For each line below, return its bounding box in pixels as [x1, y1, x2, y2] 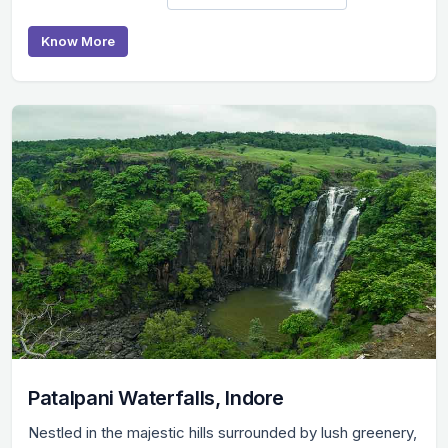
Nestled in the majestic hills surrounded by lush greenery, [28, 422, 417, 442]
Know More [41, 32, 115, 49]
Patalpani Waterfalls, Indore [28, 385, 285, 410]
